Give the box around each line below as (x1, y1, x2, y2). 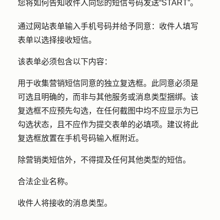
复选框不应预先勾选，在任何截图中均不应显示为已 (18, 107, 198, 115)
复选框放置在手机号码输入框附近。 (18, 134, 145, 142)
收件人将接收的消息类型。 (18, 199, 112, 207)
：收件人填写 (151, 22, 198, 30)
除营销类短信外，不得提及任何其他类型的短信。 (18, 156, 192, 164)
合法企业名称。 (18, 177, 73, 186)
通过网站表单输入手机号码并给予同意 (18, 22, 151, 30)
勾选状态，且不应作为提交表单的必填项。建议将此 (18, 120, 198, 129)
